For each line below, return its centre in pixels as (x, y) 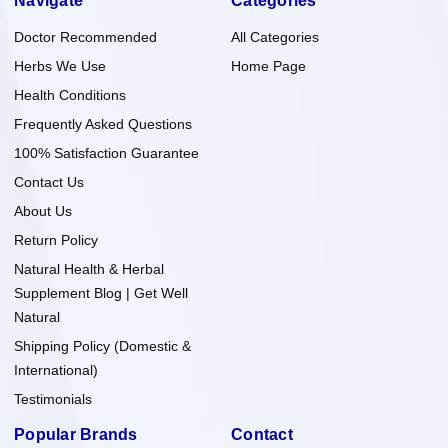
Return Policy (56, 239)
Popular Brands (76, 434)
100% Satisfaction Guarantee (106, 152)
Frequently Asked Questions (103, 123)
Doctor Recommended (85, 36)
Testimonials (53, 398)
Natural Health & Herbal (89, 268)
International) (56, 369)
